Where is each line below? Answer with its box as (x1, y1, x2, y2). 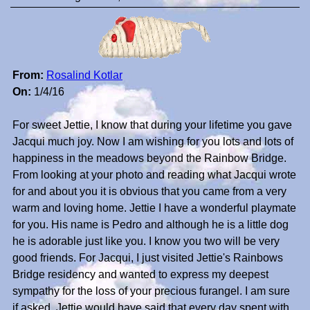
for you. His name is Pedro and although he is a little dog (12, 219, 289, 231)
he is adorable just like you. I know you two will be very (12, 235, 280, 248)
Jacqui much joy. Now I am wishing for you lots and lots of (12, 136, 293, 148)
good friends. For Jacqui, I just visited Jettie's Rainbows (12, 252, 283, 264)
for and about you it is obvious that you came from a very (12, 185, 286, 198)
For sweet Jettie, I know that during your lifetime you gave (12, 119, 292, 131)
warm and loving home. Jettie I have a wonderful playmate (12, 202, 296, 215)
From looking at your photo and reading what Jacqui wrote (12, 169, 296, 181)
